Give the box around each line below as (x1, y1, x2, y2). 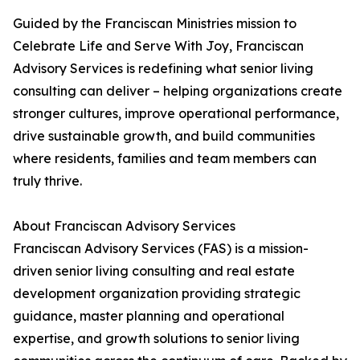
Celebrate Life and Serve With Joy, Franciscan (13, 38, 304, 54)
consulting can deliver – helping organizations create (13, 83, 342, 99)
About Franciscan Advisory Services (13, 218, 235, 234)
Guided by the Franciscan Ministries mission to (13, 15, 297, 31)
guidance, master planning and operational (13, 308, 284, 324)
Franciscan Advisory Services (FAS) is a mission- (13, 240, 309, 256)
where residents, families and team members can (13, 150, 317, 166)
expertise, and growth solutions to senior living (13, 330, 300, 346)
